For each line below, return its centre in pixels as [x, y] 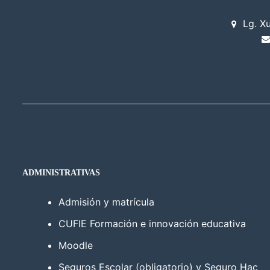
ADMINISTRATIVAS [61, 172]
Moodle [76, 245]
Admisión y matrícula [106, 202]
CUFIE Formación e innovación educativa [152, 223]
